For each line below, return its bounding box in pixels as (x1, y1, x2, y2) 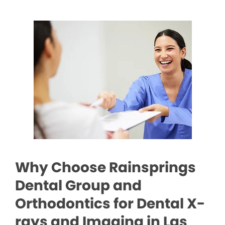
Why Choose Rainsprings (15, 158, 196, 178)
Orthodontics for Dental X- (15, 194, 205, 214)
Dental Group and (15, 176, 142, 196)
